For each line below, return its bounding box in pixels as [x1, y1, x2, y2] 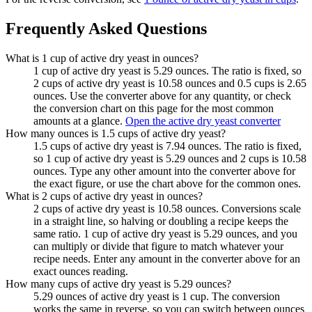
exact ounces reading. [33, 265, 128, 277]
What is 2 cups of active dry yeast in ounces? [6, 189, 203, 202]
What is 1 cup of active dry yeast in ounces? [6, 52, 198, 64]
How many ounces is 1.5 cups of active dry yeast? [6, 127, 226, 139]
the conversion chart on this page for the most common [33, 102, 274, 114]
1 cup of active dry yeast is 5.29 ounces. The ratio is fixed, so [33, 64, 302, 77]
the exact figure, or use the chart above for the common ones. [33, 177, 301, 189]
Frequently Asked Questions [6, 19, 207, 38]
